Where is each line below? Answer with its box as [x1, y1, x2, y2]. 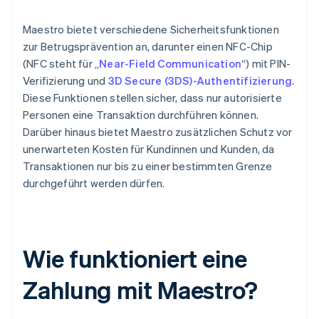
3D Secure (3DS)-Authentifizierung [108, 73, 293, 88]
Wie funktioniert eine [23, 243, 247, 274]
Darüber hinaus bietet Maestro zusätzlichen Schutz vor [23, 125, 293, 140]
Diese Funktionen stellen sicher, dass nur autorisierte [23, 90, 282, 105]
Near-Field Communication [99, 56, 242, 71]
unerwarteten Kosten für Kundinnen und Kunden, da [23, 142, 275, 157]
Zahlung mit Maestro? [23, 274, 258, 305]
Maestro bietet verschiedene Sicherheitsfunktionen [23, 22, 279, 37]
